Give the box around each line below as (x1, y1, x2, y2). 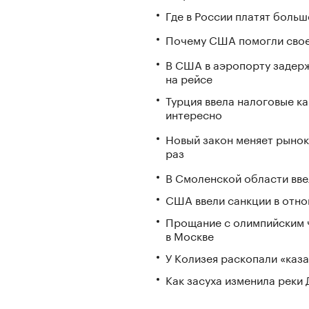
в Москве (166, 226, 214, 243)
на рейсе (166, 69, 212, 87)
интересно (166, 105, 222, 123)
